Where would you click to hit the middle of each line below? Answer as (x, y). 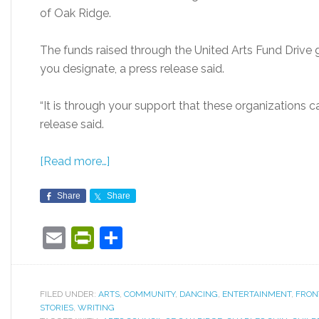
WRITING (96, 308)
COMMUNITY (150, 294)
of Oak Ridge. (75, 13)
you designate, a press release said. (132, 69)
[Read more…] (75, 161)
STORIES (57, 308)
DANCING (199, 294)
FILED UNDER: (69, 294)
